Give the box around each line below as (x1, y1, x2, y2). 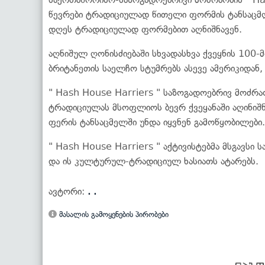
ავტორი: (49, 185, 88, 197)
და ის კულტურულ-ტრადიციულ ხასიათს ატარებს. (49, 155, 258, 167)
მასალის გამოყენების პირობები (57, 209, 169, 219)
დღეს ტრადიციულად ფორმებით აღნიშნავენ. (49, 23, 242, 35)
